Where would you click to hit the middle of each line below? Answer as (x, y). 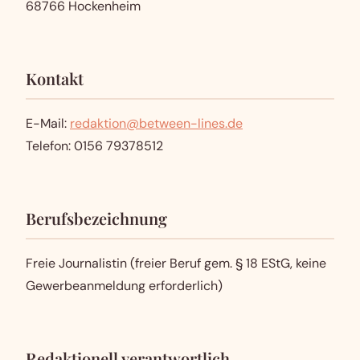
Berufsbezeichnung (96, 218)
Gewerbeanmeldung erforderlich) (124, 286)
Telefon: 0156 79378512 (94, 146)
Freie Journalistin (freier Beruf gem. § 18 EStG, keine (176, 263)
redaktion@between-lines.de (156, 123)
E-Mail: (48, 123)
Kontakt (55, 78)
